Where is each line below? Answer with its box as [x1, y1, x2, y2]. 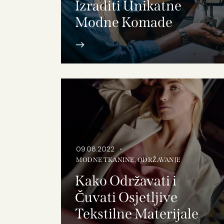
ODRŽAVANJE [137, 156, 181, 164]
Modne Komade [75, 13, 172, 30]
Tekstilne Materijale [75, 205, 198, 222]
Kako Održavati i [75, 172, 176, 189]
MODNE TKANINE [76, 156, 134, 164]
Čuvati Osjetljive [75, 189, 177, 206]
